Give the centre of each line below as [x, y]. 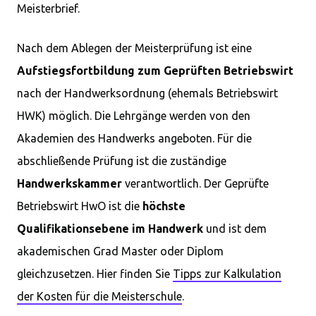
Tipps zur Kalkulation [227, 274]
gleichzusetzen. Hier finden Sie [95, 274]
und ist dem [235, 229]
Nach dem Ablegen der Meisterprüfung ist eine [134, 48]
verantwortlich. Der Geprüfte [195, 183]
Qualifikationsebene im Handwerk [110, 229]
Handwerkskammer [69, 183]
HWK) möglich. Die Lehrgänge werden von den [134, 116]
